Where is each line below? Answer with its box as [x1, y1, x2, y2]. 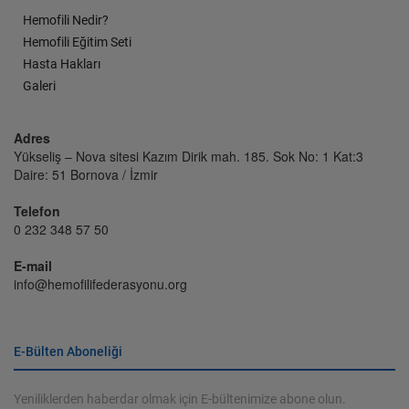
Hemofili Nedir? [23, 13, 109, 27]
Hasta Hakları [23, 57, 100, 71]
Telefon [14, 202, 60, 220]
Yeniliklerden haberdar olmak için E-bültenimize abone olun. [14, 392, 346, 406]
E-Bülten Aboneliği [14, 344, 122, 359]
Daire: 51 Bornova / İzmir [14, 165, 158, 184]
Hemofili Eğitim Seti [23, 35, 131, 49]
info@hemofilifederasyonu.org [14, 275, 187, 293]
